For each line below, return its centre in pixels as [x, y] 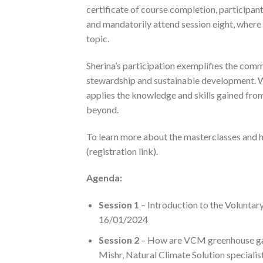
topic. [98, 38]
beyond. [102, 109]
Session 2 [119, 240]
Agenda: [104, 178]
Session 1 [119, 205]
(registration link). [122, 151]
